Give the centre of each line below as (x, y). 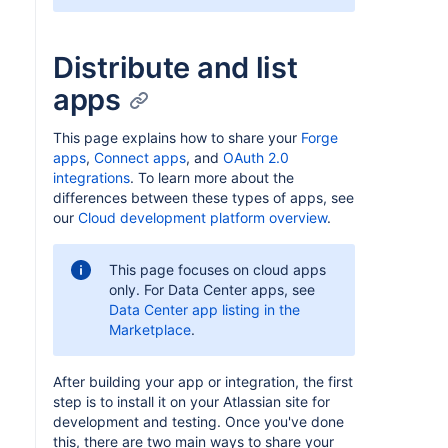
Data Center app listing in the (204, 309)
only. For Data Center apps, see (212, 289)
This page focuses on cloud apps (217, 269)
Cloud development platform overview (202, 217)
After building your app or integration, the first (203, 381)
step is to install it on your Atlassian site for (191, 401)
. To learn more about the (212, 177)
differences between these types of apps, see (203, 197)
